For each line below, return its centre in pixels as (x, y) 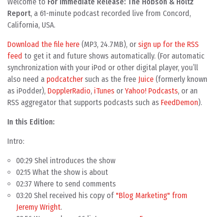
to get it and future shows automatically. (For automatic (113, 56)
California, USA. (31, 25)
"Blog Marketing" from (152, 195)
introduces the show (82, 160)
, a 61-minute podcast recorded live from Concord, (111, 13)
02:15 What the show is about (62, 172)
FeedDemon (179, 102)
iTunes (104, 91)
